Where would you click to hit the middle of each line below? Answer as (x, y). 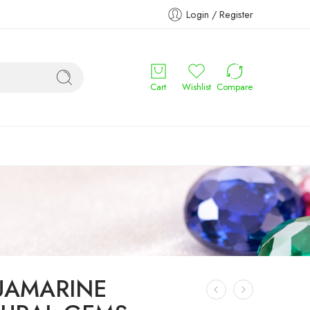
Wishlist (196, 87)
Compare (234, 87)
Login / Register (220, 14)
